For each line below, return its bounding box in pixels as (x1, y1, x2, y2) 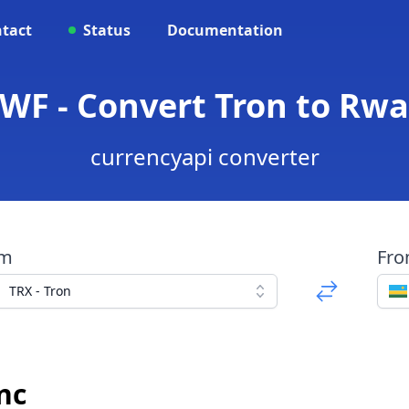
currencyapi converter (89, 142, 320, 172)
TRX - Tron (8, 282, 71, 299)
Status (83, 20, 131, 40)
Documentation (167, 20, 283, 40)
